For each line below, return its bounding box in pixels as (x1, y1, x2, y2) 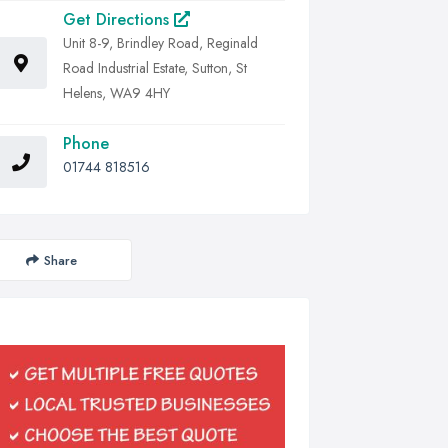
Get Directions (63, 8, 174, 31)
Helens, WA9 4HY (63, 83, 170, 103)
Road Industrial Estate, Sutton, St (63, 58, 247, 78)
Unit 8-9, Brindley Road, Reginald (63, 33, 258, 53)
